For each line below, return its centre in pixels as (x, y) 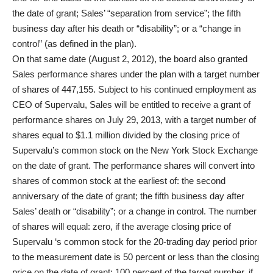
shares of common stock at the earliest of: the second (119, 181)
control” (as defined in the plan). (74, 44)
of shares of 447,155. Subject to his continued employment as (134, 89)
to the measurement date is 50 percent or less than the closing (136, 257)
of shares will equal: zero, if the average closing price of (122, 226)
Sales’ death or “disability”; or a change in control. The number (134, 211)
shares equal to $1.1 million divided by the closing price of (126, 135)
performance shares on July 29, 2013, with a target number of (134, 120)
